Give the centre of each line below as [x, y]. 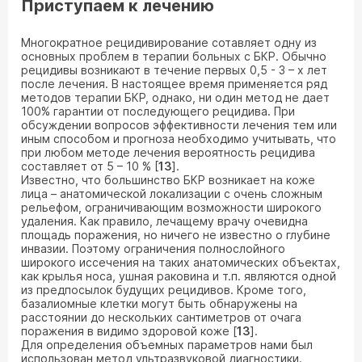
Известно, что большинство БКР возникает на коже [168, 180]
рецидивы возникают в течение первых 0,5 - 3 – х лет [174, 70]
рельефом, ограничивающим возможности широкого [171, 207]
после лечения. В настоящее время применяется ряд [174, 84]
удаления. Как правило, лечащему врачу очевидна [164, 221]
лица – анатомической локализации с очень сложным [172, 194]
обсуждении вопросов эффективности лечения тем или [179, 125]
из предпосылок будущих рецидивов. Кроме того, [164, 290]
